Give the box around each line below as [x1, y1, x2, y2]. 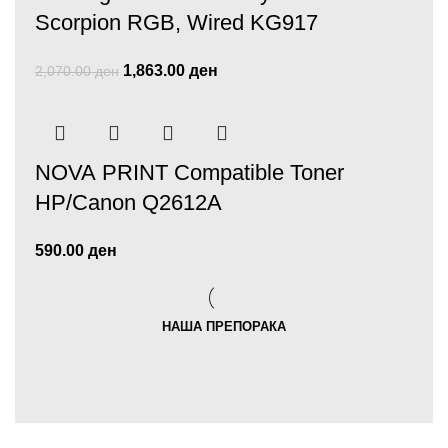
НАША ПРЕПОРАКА [162, 319, 286, 334]
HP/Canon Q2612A [35, 190, 222, 215]
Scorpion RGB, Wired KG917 [35, 10, 318, 35]
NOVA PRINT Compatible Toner [35, 160, 344, 185]
